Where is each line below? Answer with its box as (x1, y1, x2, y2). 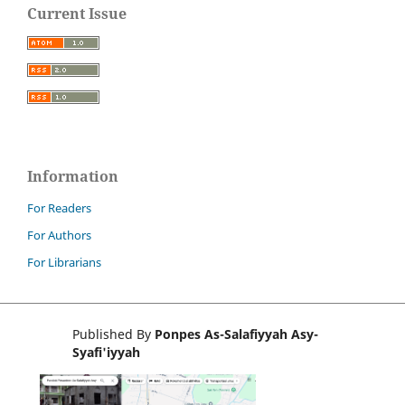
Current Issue (27, 4, 127, 24)
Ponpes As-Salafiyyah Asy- (154, 325, 318, 344)
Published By (71, 325, 155, 344)
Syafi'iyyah (71, 344, 140, 362)
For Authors (27, 227, 91, 244)
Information (27, 166, 118, 187)
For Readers (27, 200, 91, 217)
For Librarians (27, 254, 101, 271)
